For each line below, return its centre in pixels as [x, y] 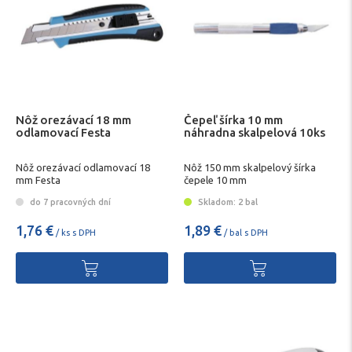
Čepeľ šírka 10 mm [233, 119]
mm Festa [38, 180]
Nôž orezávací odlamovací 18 [83, 168]
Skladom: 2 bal [227, 202]
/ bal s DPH [245, 232]
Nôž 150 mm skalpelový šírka [250, 168]
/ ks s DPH [75, 232]
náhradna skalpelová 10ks [255, 132]
